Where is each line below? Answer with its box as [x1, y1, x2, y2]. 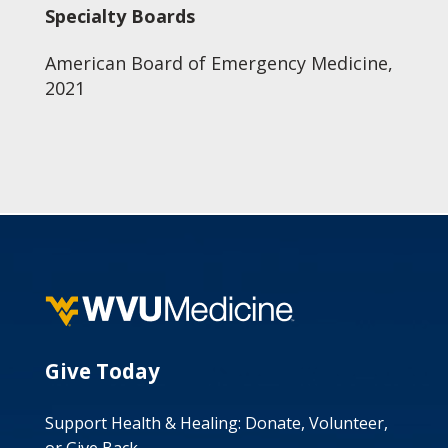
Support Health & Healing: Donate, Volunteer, [44, 412, 388, 434]
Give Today [44, 357, 160, 385]
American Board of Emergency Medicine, [44, 51, 393, 75]
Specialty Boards [44, 4, 195, 28]
